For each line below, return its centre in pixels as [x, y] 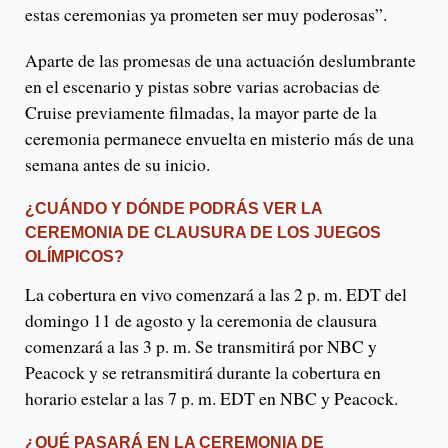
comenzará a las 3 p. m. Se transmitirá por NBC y [201, 346]
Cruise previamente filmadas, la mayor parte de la [201, 112]
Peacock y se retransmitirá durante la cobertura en [203, 372]
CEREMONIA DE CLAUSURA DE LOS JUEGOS [203, 233]
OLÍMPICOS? [74, 257]
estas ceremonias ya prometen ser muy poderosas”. [206, 14]
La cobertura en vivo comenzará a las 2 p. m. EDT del [216, 294]
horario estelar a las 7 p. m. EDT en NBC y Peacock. [211, 398]
